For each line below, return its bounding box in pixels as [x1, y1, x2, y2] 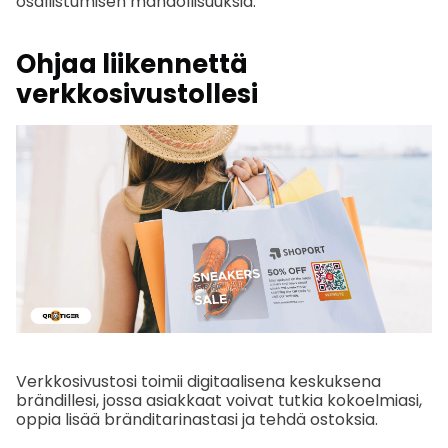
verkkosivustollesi [16, 76, 258, 113]
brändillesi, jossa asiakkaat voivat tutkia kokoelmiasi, [16, 388, 422, 412]
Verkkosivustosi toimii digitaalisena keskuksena [16, 369, 381, 393]
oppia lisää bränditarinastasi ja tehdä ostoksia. [16, 407, 378, 431]
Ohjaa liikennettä [16, 46, 248, 83]
